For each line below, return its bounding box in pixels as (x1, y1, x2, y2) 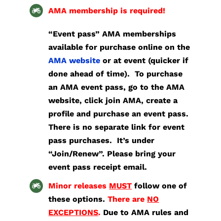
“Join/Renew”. (48, 149, 108, 159)
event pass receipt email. (48, 162, 147, 172)
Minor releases (48, 181, 110, 191)
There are (105, 194, 147, 204)
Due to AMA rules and (103, 208, 189, 218)
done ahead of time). (48, 69, 135, 79)
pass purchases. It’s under (48, 136, 155, 146)
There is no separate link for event (48, 122, 185, 132)
